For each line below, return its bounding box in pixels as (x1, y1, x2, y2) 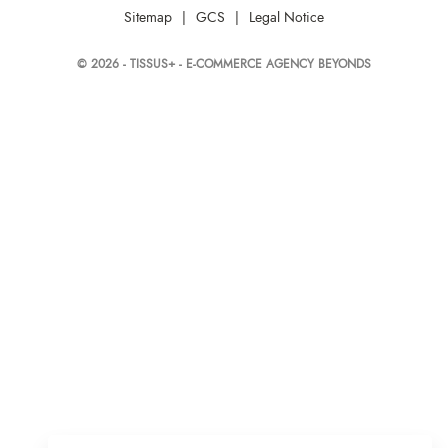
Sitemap (124, 7, 172, 27)
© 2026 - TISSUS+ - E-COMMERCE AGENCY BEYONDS (77, 55, 371, 72)
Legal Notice (249, 7, 324, 27)
